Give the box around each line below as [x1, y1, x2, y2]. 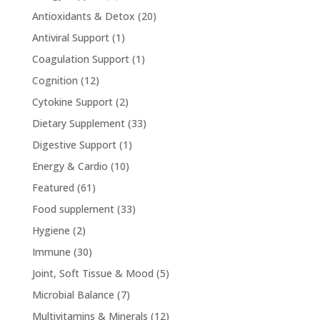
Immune [31, 244, 71, 259]
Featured [31, 180, 74, 194]
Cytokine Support [31, 94, 113, 109]
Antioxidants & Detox [31, 9, 135, 23]
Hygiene [31, 223, 70, 237]
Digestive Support [31, 137, 116, 151]
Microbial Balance [31, 287, 114, 301]
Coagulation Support [31, 51, 129, 66]
